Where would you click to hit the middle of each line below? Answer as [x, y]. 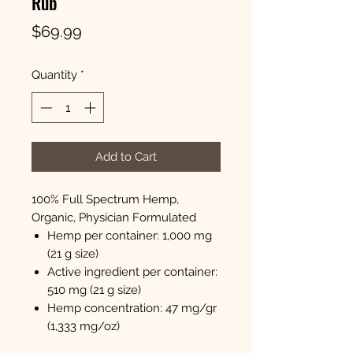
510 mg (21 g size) [94, 290]
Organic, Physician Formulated [114, 217]
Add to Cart [126, 156]
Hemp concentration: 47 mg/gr [132, 308]
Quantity [54, 75]
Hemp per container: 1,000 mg [130, 235]
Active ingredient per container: [132, 271]
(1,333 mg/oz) [84, 326]
